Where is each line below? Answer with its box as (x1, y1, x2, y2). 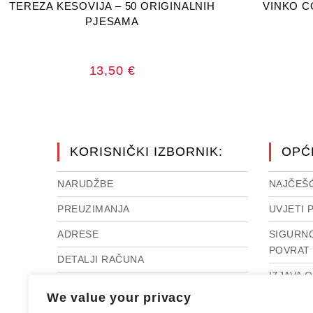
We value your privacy (47, 291, 191, 305)
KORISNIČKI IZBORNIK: (70, 145, 224, 159)
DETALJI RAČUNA (57, 254, 145, 265)
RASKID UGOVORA (57, 279, 151, 290)
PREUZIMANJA (57, 203, 130, 214)
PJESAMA (85, 15, 139, 27)
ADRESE (57, 228, 99, 240)
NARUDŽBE (57, 178, 114, 189)
